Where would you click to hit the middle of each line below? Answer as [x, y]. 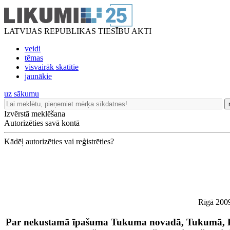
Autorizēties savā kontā [42, 123]
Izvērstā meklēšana [35, 114]
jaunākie [38, 76]
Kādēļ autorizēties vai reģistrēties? [59, 141]
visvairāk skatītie [52, 67]
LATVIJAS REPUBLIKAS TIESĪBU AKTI [78, 31]
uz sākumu [22, 94]
